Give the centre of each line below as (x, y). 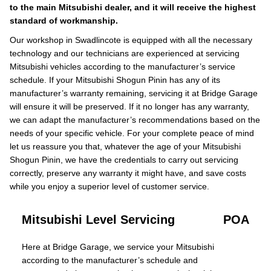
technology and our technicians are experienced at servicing (125, 53)
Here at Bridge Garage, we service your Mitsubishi (118, 247)
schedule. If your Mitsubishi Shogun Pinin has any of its (115, 80)
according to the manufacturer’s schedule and (110, 260)
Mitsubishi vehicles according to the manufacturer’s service (122, 67)
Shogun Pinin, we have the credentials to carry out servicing (124, 160)
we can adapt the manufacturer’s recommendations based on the (135, 120)
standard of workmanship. (64, 21)
